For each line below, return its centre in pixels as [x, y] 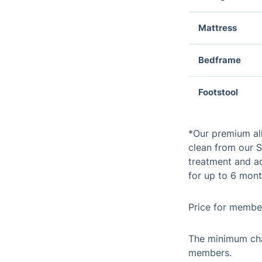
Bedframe [220, 60]
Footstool [218, 92]
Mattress [218, 28]
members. [210, 253]
